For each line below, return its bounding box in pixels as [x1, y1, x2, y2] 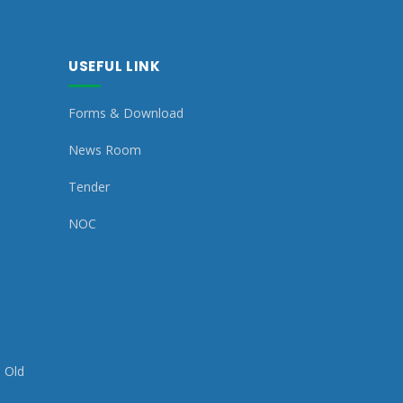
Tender [68, 178, 110, 196]
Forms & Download [68, 104, 184, 122]
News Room [68, 141, 141, 159]
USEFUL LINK [68, 57, 161, 76]
